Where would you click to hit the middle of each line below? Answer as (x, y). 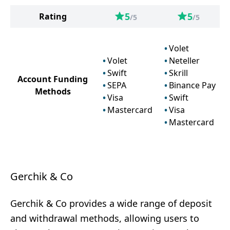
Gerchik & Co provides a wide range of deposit (111, 203)
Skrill (178, 73)
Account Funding (53, 79)
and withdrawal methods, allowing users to (105, 218)
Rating (53, 16)
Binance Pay (192, 85)
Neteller (184, 61)
